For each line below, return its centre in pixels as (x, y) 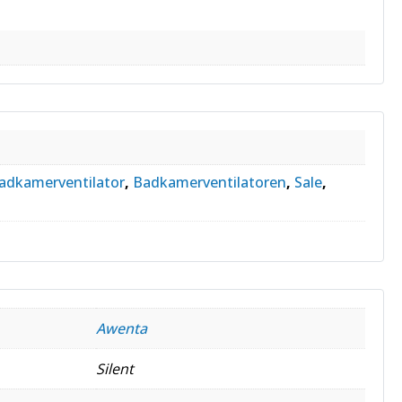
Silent (115, 368)
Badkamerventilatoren (210, 182)
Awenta (122, 328)
